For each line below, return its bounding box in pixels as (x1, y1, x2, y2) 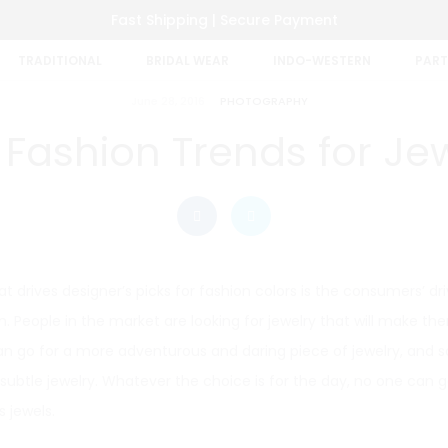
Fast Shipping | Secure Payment (110, 10, 338, 30)
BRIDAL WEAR (145, 52, 229, 69)
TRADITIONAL (17, 52, 102, 69)
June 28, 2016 (130, 93, 205, 109)
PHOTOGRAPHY (219, 93, 308, 109)
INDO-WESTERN (272, 52, 371, 69)
